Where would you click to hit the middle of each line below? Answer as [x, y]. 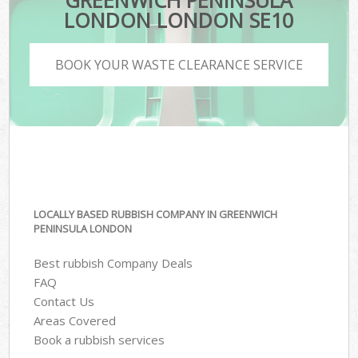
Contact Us [64, 301]
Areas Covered [75, 320]
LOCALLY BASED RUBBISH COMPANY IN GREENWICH [156, 215]
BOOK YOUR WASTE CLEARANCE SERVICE [179, 64]
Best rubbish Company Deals [113, 263]
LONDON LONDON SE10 [179, 20]
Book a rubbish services [99, 339]
